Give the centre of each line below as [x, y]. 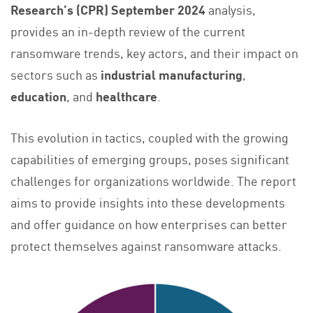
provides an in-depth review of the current [128, 30]
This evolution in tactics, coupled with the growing [150, 137]
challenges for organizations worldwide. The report [153, 180]
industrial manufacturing [172, 74]
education [38, 95]
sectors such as [56, 74]
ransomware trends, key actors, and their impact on [154, 52]
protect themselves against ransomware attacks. [146, 245]
